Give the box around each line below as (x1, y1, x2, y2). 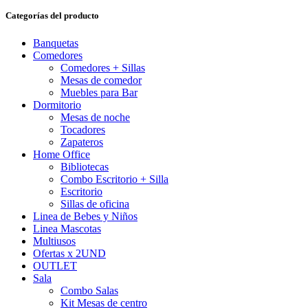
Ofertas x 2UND (33, 247, 106, 259)
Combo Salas (60, 284, 118, 296)
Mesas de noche (60, 111, 130, 123)
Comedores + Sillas (60, 61, 145, 74)
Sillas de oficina (60, 197, 129, 210)
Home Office (33, 148, 90, 160)
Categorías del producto (5, 10, 99, 21)
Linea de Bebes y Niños (33, 210, 137, 222)
